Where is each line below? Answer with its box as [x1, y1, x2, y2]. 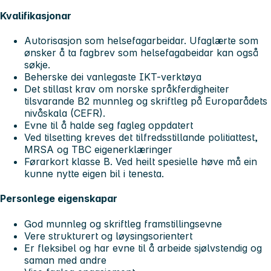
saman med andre [24, 253, 106, 266]
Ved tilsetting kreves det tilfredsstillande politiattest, [24, 131, 258, 144]
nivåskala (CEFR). [24, 107, 105, 120]
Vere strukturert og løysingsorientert [24, 229, 192, 242]
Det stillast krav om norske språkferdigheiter [24, 83, 229, 96]
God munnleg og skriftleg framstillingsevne [24, 217, 222, 230]
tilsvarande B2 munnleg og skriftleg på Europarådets [24, 95, 267, 108]
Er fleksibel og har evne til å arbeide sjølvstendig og [24, 241, 262, 254]
